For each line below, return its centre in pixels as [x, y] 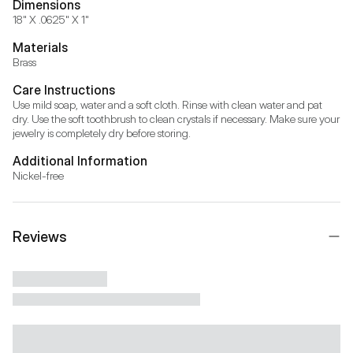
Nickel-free [38, 175]
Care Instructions [64, 89]
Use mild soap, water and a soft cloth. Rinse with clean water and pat [167, 104]
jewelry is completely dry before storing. [102, 132]
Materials [40, 47]
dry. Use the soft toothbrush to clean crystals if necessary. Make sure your [176, 118]
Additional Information [80, 160]
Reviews [40, 236]
